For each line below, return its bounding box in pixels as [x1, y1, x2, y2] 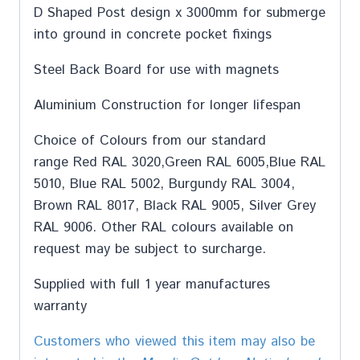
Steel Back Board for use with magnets [34, 59, 279, 80]
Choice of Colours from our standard [34, 130, 266, 150]
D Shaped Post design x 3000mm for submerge [34, 2, 325, 22]
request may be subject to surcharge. [34, 239, 266, 259]
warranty [34, 296, 87, 316]
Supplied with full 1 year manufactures [34, 274, 270, 294]
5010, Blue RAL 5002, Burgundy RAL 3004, [34, 174, 295, 194]
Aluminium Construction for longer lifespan [34, 95, 301, 115]
